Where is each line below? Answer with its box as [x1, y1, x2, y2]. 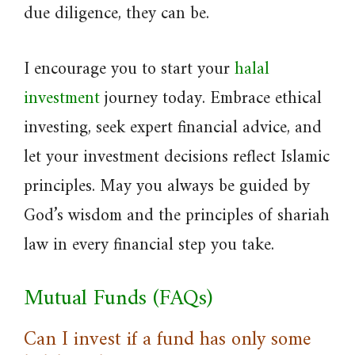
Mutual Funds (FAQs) [24, 280, 212, 319]
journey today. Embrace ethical [100, 83, 322, 114]
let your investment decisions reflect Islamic [24, 142, 330, 173]
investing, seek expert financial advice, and [24, 113, 322, 143]
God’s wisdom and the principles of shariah [24, 200, 330, 231]
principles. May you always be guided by [24, 171, 310, 202]
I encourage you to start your [24, 54, 235, 85]
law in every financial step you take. [24, 230, 274, 261]
